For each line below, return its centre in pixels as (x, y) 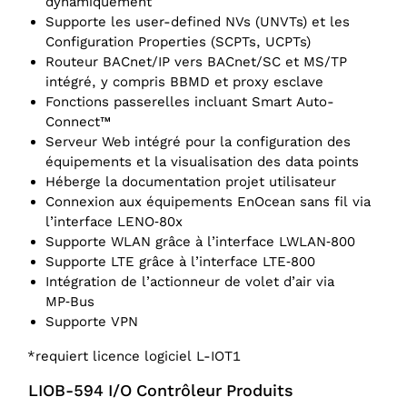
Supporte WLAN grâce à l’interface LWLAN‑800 (200, 242)
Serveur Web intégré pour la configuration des (198, 142)
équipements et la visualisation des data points (202, 162)
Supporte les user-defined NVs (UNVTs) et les (198, 22)
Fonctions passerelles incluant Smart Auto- (190, 102)
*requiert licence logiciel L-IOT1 (134, 357)
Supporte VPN (92, 322)
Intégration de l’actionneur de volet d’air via (190, 282)
